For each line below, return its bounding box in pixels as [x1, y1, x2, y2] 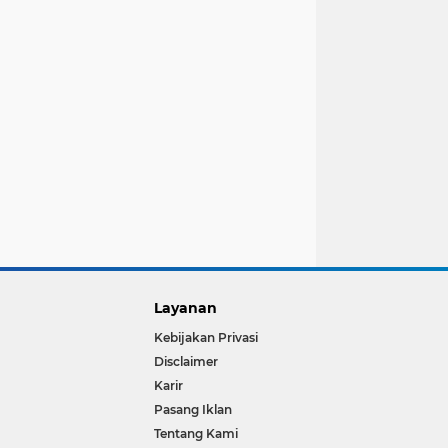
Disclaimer [154, 353, 219, 369]
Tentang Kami [154, 425, 239, 441]
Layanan [154, 298, 218, 317]
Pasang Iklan [154, 401, 233, 417]
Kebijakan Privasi [154, 329, 259, 345]
